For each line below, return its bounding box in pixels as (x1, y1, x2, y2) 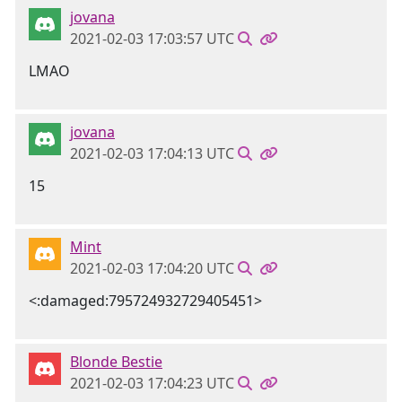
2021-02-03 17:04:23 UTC (70, 373, 234, 393)
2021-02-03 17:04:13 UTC (70, 144, 234, 163)
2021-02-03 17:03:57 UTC (70, 29, 234, 48)
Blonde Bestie (70, 352, 162, 371)
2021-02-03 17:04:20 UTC (70, 258, 234, 278)
